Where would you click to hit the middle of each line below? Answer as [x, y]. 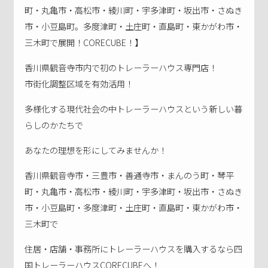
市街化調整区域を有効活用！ [79, 83]
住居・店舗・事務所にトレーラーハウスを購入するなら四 [134, 248]
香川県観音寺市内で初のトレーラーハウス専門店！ [121, 67]
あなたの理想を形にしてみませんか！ [96, 150]
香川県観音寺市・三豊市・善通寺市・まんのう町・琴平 [130, 175]
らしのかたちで [54, 124]
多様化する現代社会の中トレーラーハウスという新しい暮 [134, 108]
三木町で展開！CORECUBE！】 [84, 42]
